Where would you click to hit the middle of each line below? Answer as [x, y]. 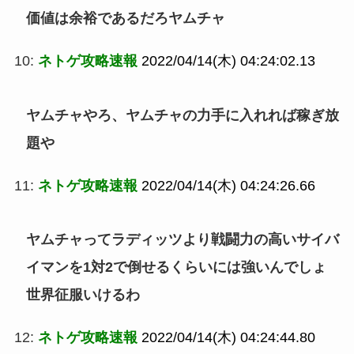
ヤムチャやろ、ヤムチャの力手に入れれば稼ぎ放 [182, 115]
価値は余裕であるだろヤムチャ [125, 18]
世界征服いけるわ [83, 295]
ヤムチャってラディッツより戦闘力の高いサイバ [182, 240]
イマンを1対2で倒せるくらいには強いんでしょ [176, 267]
